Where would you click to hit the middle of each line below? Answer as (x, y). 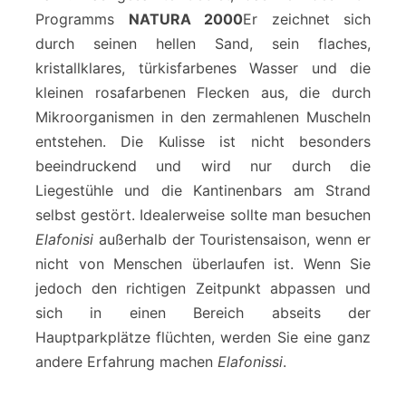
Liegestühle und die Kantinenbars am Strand (203, 190)
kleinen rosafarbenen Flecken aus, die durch (203, 92)
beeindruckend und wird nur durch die (203, 165)
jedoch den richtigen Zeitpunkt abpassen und (203, 288)
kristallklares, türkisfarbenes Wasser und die (203, 68)
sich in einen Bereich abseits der (203, 312)
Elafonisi (64, 239)
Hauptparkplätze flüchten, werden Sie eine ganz (203, 337)
